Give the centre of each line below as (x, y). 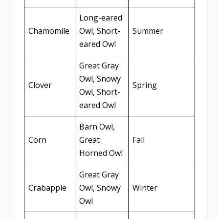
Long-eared (101, 18)
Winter (145, 188)
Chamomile (49, 31)
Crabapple (47, 188)
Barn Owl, (97, 127)
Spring (145, 85)
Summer (148, 31)
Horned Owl (101, 153)
